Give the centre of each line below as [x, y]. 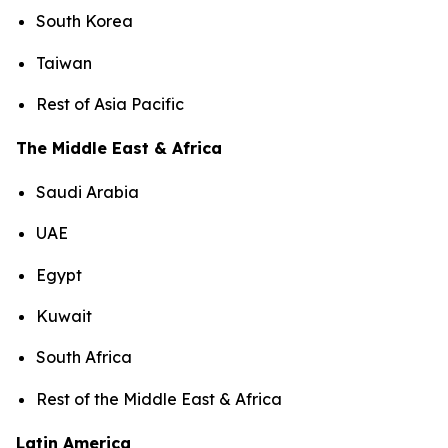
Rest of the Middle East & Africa [159, 398]
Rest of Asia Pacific [112, 103]
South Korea [84, 21]
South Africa [84, 357]
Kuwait [64, 315]
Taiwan [64, 62]
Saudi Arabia [87, 191]
